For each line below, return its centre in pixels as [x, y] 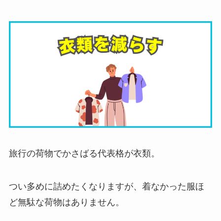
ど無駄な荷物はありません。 [66, 203]
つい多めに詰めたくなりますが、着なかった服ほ [106, 187]
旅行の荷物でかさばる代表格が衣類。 [84, 153]
